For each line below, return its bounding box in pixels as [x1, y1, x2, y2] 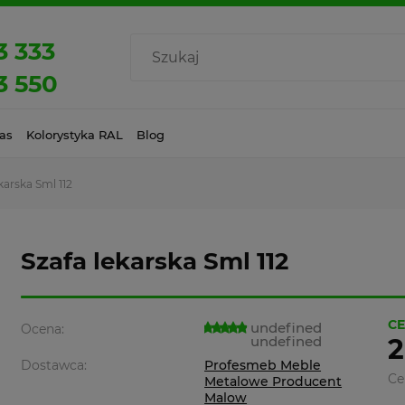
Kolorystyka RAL [26, 127, 123, 142]
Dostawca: [21, 357, 88, 373]
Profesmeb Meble [204, 357, 322, 373]
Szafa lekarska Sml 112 [21, 247, 289, 276]
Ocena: [21, 321, 65, 337]
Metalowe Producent [204, 373, 343, 390]
